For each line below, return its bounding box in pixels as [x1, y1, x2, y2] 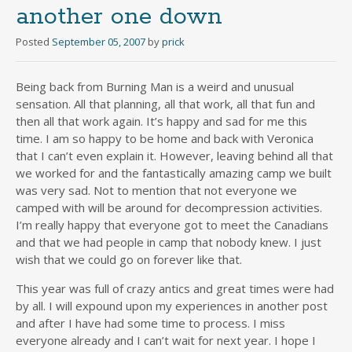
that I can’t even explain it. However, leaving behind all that [16, 148, 333, 164]
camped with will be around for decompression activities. [16, 200, 322, 216]
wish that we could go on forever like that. [16, 251, 242, 268]
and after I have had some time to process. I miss [16, 315, 285, 332]
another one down [16, 2, 222, 33]
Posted [16, 35, 52, 49]
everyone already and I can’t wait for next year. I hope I [16, 332, 316, 349]
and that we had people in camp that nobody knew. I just [16, 234, 321, 251]
